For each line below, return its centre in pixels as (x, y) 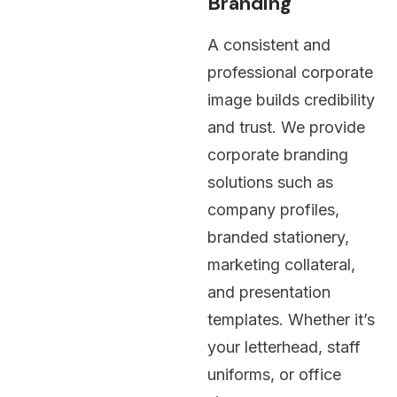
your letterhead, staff (284, 346)
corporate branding (278, 154)
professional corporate (290, 72)
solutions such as (270, 182)
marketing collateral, (281, 264)
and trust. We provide (286, 127)
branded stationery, (278, 237)
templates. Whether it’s (291, 319)
